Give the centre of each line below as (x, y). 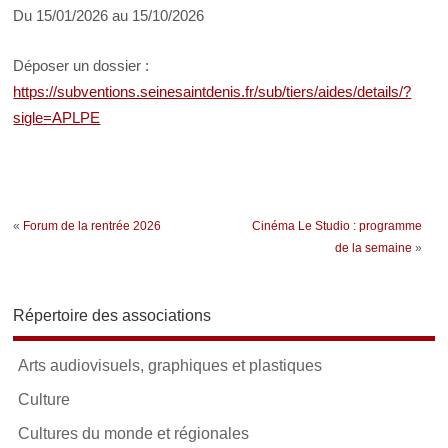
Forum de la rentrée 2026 (92, 226)
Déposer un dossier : (81, 65)
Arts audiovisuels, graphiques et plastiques (170, 365)
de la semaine (373, 248)
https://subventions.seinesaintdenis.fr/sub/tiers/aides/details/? (212, 91)
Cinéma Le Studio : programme (336, 226)
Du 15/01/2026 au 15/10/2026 (109, 15)
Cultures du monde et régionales (134, 433)
